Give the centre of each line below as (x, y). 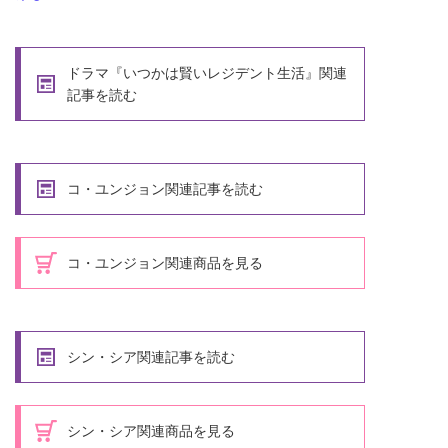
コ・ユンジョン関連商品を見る (165, 262)
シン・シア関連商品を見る (151, 430)
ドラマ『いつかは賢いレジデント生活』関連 (207, 72)
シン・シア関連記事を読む (151, 356)
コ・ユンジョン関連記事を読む (165, 188)
